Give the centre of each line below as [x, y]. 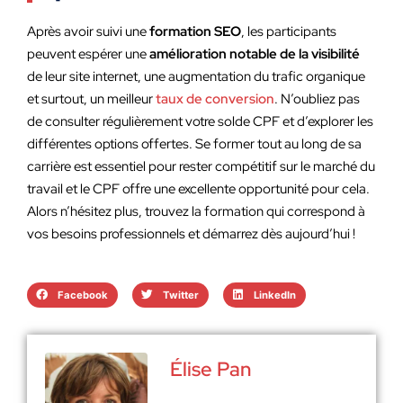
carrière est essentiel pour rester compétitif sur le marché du [201, 166]
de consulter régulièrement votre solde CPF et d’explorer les [200, 121]
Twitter [180, 295]
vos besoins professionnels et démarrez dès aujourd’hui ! [191, 234]
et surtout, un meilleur [91, 99]
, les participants [289, 31]
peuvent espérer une [88, 54]
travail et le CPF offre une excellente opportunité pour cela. [198, 189]
